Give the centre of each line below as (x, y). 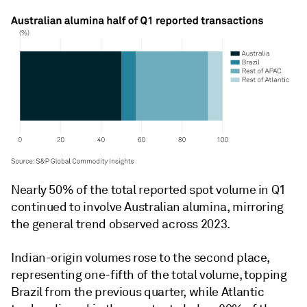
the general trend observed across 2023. (121, 224)
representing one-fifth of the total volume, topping (149, 274)
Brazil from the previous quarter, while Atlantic (138, 292)
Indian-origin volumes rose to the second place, (140, 257)
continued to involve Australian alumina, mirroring (148, 207)
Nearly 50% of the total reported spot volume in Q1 (149, 189)
